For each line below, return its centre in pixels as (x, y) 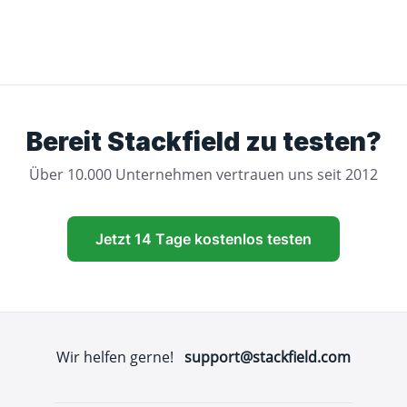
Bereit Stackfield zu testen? (203, 142)
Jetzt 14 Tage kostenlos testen (203, 239)
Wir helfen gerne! (120, 357)
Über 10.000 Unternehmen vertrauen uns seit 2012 (203, 174)
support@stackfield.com (268, 357)
